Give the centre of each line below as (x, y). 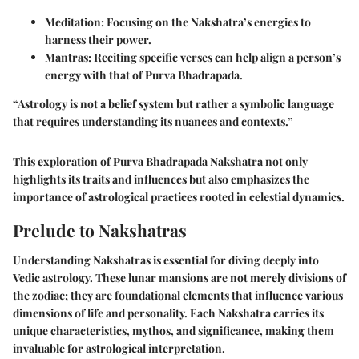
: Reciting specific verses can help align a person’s (214, 57)
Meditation (73, 22)
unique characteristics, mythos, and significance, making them (173, 331)
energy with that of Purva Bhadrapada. (144, 75)
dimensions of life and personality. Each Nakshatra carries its (168, 313)
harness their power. (98, 39)
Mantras (67, 57)
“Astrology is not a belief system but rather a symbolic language (173, 103)
